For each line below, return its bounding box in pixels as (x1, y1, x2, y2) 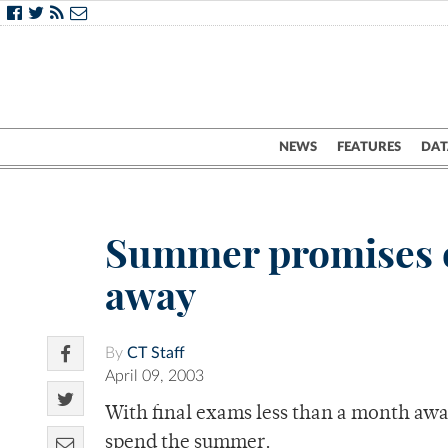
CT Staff (127, 345, 185, 362)
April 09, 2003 (105, 368, 204, 385)
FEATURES (337, 140, 401, 154)
